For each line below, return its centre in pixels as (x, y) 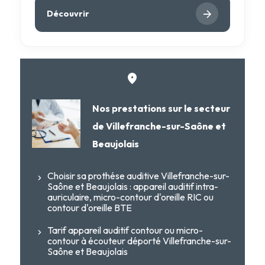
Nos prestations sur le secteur (161, 109)
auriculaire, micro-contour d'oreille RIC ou (130, 197)
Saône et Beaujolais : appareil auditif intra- (132, 187)
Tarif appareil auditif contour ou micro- (125, 230)
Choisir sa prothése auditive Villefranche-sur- (138, 176)
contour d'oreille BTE (89, 208)
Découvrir (68, 14)
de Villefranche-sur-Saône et (159, 126)
